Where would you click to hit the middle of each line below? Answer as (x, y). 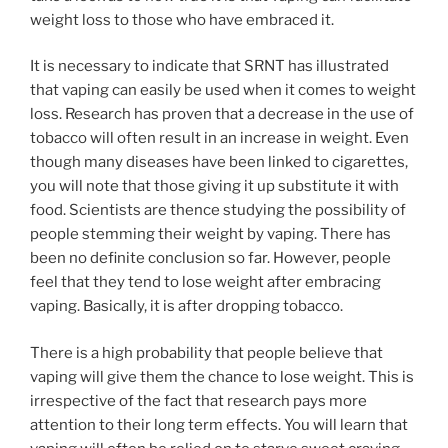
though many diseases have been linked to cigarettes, (219, 162)
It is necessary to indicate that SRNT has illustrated (209, 66)
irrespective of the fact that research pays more (198, 400)
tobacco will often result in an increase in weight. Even (219, 138)
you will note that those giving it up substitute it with (214, 186)
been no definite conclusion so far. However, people (210, 258)
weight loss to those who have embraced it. (182, 19)
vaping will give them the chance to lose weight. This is (222, 376)
